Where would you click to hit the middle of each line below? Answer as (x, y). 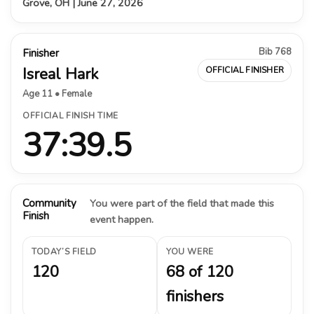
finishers (195, 296)
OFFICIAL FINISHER (244, 70)
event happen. (121, 219)
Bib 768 (275, 52)
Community (49, 203)
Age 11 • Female (57, 94)
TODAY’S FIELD (64, 251)
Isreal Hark (60, 74)
